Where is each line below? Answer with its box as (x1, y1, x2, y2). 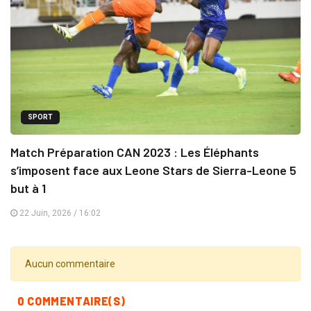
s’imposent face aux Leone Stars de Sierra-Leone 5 (10, 162, 296, 178)
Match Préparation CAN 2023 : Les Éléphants (10, 144, 259, 160)
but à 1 (10, 180, 46, 196)
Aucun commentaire (25, 258, 115, 270)
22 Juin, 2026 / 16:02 (17, 208, 101, 219)
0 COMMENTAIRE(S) (17, 294, 126, 308)
